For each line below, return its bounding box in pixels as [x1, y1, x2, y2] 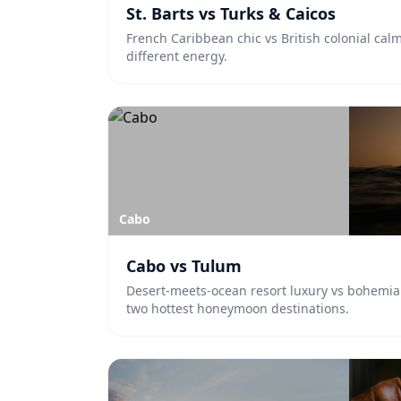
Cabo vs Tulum [126, 255, 242, 277]
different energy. [126, 47, 227, 64]
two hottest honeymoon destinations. [126, 300, 349, 317]
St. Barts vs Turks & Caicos [126, 3, 336, 24]
